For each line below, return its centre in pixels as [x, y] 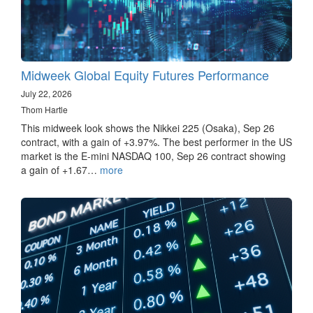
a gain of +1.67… [60, 170]
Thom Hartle [44, 110]
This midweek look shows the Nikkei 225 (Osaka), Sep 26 [148, 128]
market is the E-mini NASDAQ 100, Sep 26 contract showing [153, 156]
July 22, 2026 [46, 94]
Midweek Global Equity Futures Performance [145, 75]
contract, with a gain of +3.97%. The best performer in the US [156, 142]
